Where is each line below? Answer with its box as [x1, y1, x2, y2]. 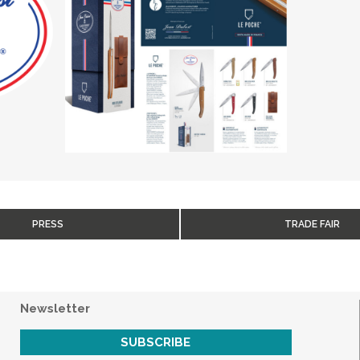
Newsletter [19, 301, 90, 317]
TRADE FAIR [284, 219, 340, 231]
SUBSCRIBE [121, 335, 191, 350]
